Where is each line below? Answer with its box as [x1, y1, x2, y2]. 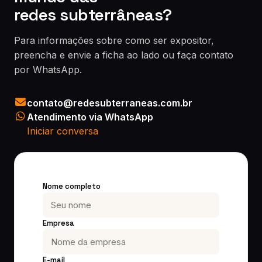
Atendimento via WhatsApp [27, 111, 153, 123]
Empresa [43, 218, 74, 228]
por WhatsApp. [14, 64, 82, 75]
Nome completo [43, 181, 101, 191]
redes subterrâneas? [14, 4, 172, 25]
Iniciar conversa [27, 125, 98, 137]
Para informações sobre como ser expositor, [14, 35, 214, 46]
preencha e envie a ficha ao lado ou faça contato [14, 49, 233, 61]
